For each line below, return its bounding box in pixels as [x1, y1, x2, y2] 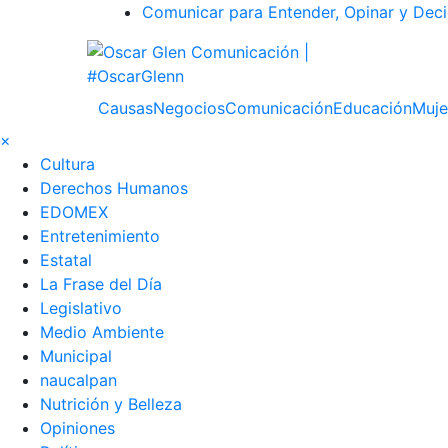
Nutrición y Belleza [40, 394, 182, 414]
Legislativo [40, 298, 122, 318]
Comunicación [225, 98, 333, 118]
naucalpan [40, 370, 117, 390]
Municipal [40, 346, 112, 366]
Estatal [40, 250, 92, 270]
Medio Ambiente [40, 322, 164, 342]
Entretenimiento [40, 226, 160, 246]
